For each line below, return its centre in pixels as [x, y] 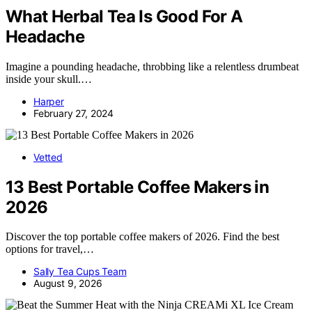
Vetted [48, 157]
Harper [49, 101]
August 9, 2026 [68, 283]
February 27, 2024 [74, 113]
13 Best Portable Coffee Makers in [138, 187]
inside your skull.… [49, 79]
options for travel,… [50, 249]
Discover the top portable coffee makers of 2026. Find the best [142, 237]
